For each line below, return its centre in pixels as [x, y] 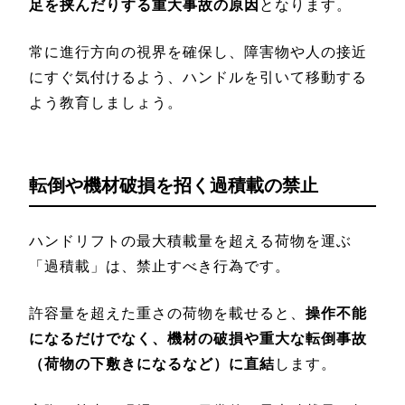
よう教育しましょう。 [106, 102]
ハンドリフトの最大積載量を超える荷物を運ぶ [190, 240]
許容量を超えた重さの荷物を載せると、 [167, 313]
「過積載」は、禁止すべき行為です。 [160, 266]
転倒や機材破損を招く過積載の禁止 [174, 185]
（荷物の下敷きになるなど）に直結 [152, 363]
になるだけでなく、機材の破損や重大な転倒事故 [198, 338]
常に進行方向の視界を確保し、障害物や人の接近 [198, 52]
